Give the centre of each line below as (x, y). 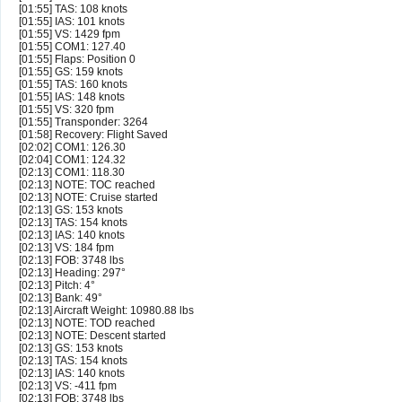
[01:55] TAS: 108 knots (73, 9)
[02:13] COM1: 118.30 (72, 173)
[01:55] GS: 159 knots (71, 72)
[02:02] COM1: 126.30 (72, 148)
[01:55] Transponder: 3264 (83, 122)
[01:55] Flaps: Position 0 (77, 60)
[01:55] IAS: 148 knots (72, 97)
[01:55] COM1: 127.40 (72, 47)
